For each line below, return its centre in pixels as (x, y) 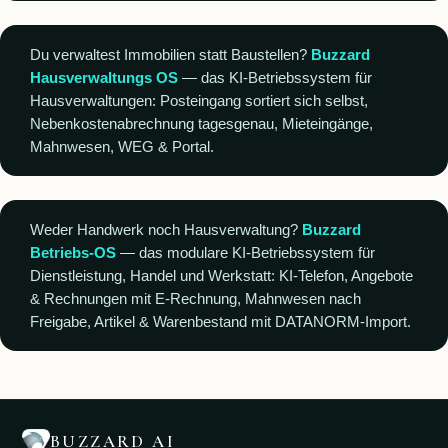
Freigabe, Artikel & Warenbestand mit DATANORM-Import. (220, 321)
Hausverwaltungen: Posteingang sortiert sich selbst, (199, 100)
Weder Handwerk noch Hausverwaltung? (166, 229)
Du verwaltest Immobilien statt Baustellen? (170, 54)
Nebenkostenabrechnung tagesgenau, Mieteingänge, (201, 123)
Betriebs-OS (73, 252)
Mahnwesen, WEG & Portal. (122, 146)
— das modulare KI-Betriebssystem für (245, 252)
